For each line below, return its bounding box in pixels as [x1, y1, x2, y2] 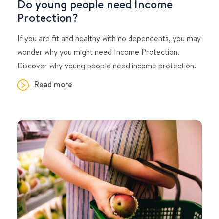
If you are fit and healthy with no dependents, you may [17, 33, 201, 44]
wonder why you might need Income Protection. [17, 46, 179, 57]
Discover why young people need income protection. [17, 60, 196, 71]
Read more [34, 79, 72, 90]
